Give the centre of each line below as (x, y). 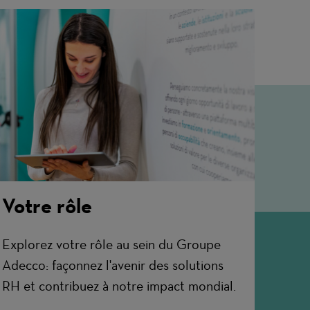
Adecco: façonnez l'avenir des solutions (113, 265)
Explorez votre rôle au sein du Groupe (112, 245)
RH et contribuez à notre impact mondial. (119, 286)
